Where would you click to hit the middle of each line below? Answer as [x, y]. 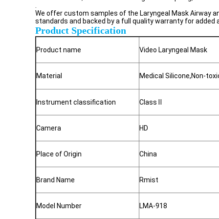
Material [49, 76]
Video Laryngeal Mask [173, 50]
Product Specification [81, 30]
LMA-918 [153, 206]
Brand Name [55, 180]
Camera [49, 128]
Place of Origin [59, 154]
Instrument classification [76, 102]
